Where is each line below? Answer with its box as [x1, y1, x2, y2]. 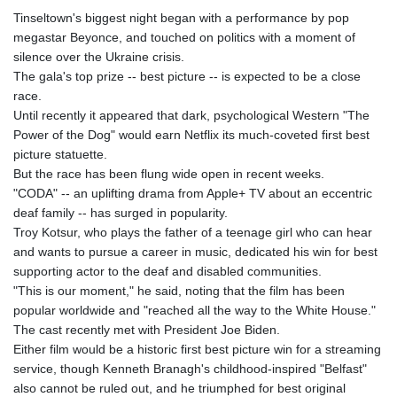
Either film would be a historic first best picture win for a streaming [13, 342, 381, 357]
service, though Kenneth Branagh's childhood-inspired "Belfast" [13, 362, 367, 377]
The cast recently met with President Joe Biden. [13, 323, 280, 338]
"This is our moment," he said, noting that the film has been [13, 284, 345, 299]
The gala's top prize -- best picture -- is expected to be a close [13, 69, 361, 84]
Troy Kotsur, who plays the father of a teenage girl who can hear [13, 225, 372, 240]
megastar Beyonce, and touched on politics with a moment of [13, 30, 355, 45]
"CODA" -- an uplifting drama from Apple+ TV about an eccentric [13, 186, 372, 201]
